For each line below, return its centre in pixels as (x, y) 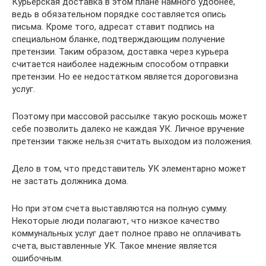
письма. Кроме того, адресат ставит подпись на (113, 27)
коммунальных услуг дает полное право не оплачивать (126, 233)
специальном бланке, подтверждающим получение (118, 39)
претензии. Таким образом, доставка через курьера (120, 52)
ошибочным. (37, 258)
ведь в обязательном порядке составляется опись (119, 14)
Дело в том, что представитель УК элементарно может (129, 169)
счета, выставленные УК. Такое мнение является (114, 246)
